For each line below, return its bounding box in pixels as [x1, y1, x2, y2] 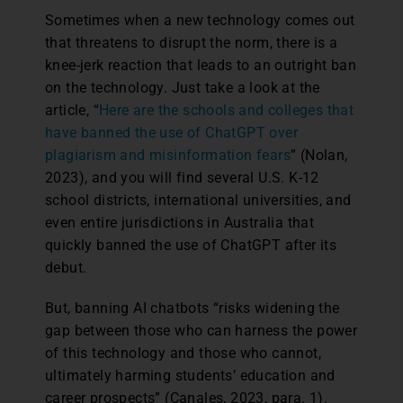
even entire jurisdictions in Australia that [45, 213, 315, 231]
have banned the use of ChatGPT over [45, 123, 298, 141]
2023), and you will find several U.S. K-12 [45, 168, 319, 186]
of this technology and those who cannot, [45, 344, 321, 362]
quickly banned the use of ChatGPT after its [45, 236, 337, 254]
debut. [45, 258, 87, 276]
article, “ [45, 101, 100, 119]
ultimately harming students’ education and [45, 366, 336, 384]
